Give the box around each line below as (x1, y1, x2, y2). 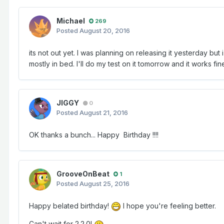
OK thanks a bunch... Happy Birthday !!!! (29, 130, 158, 139)
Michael (56, 16, 85, 25)
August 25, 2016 (79, 179, 129, 188)
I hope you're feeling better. (121, 201, 216, 210)
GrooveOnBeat (56, 169, 109, 178)
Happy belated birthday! (29, 201, 111, 210)
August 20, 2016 (79, 26, 130, 35)
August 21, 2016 (79, 108, 128, 117)
